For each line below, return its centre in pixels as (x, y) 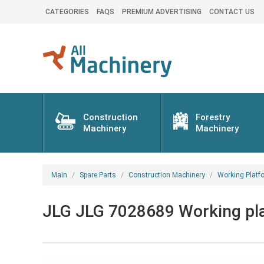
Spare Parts (98, 175)
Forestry (213, 117)
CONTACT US (232, 12)
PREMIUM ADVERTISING (162, 12)
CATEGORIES (67, 12)
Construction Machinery (167, 175)
